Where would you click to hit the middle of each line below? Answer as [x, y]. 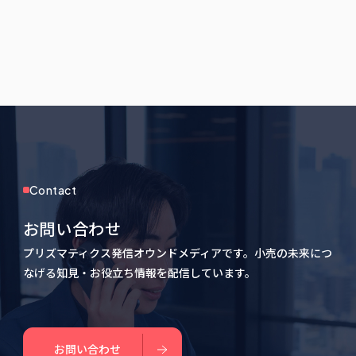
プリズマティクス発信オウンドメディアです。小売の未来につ [177, 252]
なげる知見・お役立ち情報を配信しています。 [139, 272]
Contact [53, 190]
